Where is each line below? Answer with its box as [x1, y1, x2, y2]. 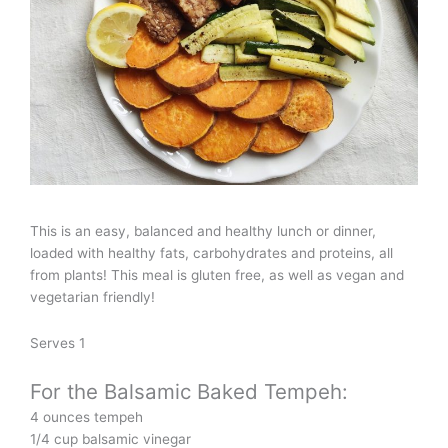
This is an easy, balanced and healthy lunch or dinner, [30, 223, 376, 239]
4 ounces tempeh [30, 408, 143, 425]
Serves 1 [30, 334, 85, 351]
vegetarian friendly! [30, 289, 155, 305]
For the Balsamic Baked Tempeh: [30, 378, 348, 404]
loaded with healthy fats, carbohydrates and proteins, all [30, 245, 393, 261]
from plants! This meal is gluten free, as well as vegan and [30, 267, 404, 283]
